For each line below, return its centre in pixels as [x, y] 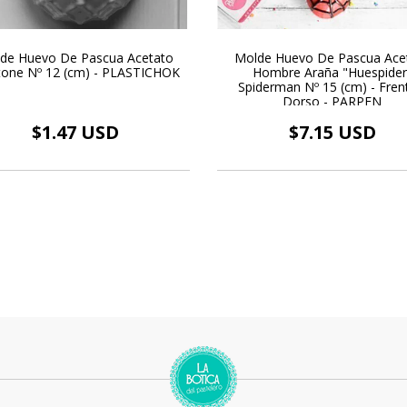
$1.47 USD [75, 133]
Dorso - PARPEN [332, 102]
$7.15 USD [332, 133]
